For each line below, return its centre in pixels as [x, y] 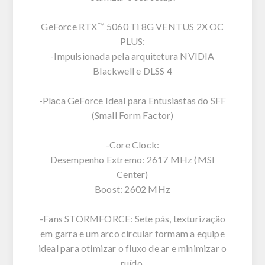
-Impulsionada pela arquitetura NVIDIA [132, 56]
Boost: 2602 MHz [132, 189]
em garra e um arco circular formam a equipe [132, 233]
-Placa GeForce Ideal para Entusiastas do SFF [132, 100]
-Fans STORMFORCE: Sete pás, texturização [132, 218]
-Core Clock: [132, 144]
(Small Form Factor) [132, 115]
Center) [132, 174]
